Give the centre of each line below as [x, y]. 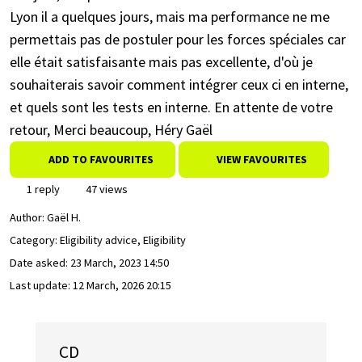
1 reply [42, 189]
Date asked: [40, 263]
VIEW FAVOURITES [261, 159]
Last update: [41, 286]
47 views [105, 189]
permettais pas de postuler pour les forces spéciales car [178, 39]
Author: [28, 218]
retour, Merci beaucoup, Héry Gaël [111, 130]
